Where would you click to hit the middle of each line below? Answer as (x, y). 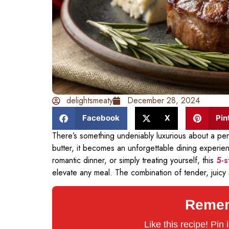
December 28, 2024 (164, 100)
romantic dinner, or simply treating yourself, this (134, 160)
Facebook (101, 118)
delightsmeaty (90, 100)
